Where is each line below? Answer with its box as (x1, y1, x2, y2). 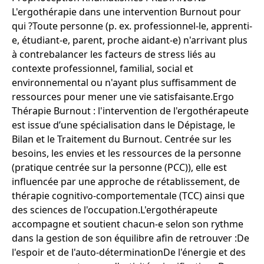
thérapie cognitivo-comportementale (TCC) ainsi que (12, 189, 245, 202)
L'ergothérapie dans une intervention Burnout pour (12, 5, 241, 18)
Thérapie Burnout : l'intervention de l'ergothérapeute (12, 104, 249, 117)
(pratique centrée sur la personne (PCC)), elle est (12, 161, 227, 174)
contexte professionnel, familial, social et (12, 62, 193, 75)
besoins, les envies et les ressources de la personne (12, 147, 241, 160)
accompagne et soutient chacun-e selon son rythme (12, 217, 243, 230)
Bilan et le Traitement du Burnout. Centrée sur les (12, 133, 232, 146)
